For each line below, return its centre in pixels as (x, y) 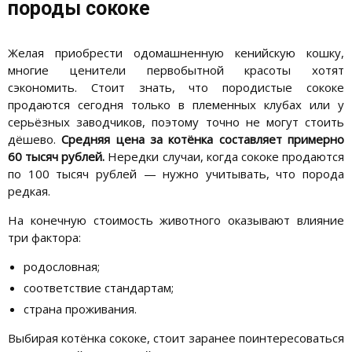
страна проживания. (80, 308)
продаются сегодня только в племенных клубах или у (176, 104)
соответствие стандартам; (99, 287)
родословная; (62, 266)
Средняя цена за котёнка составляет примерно (203, 139)
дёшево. (35, 139)
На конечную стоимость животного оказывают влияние (176, 220)
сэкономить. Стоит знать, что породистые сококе (176, 87)
